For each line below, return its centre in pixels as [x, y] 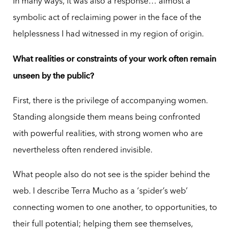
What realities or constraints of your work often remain [114, 59]
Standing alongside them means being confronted [106, 118]
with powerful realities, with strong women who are [108, 134]
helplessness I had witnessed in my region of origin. [108, 35]
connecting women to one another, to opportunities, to [115, 208]
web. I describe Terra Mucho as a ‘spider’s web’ [100, 192]
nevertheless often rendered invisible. [82, 151]
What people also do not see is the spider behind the [111, 175]
